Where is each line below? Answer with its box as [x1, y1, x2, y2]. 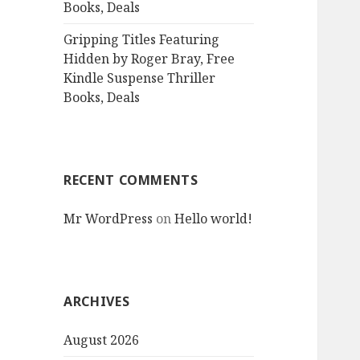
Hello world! [174, 210, 253, 228]
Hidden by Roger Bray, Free [63, 50, 235, 68]
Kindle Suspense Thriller [63, 69, 216, 88]
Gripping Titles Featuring [63, 31, 220, 49]
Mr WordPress [63, 210, 153, 228]
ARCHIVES [63, 292, 130, 311]
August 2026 [63, 331, 140, 350]
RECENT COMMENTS [63, 171, 198, 190]
